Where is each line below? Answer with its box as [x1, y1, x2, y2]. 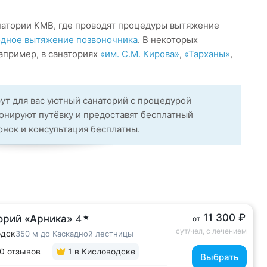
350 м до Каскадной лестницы [15, 229, 133, 238]
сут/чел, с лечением [176, 226, 247, 235]
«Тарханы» [184, 48, 230, 60]
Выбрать [200, 252, 238, 263]
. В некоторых [138, 34, 198, 45]
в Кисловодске [72, 246, 135, 256]
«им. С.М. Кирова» [100, 48, 179, 60]
